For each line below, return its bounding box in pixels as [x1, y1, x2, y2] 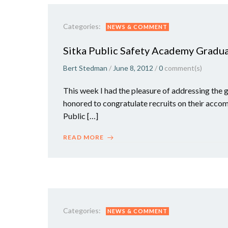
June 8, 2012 [113, 64, 153, 72]
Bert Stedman [63, 64, 107, 72]
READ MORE [63, 133, 104, 141]
